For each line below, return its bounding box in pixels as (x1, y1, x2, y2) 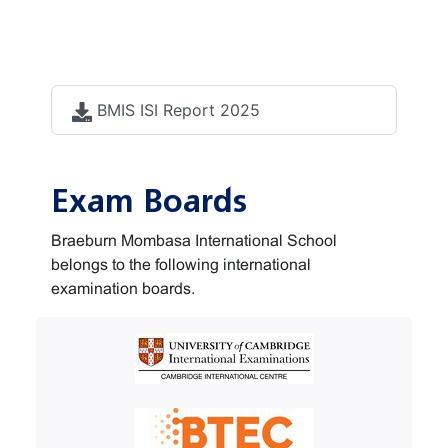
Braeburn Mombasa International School (51, 232, 337, 249)
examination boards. (51, 280, 195, 297)
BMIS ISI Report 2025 (92, 100, 260, 120)
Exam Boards (51, 184, 247, 219)
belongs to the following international (51, 256, 311, 273)
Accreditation (51, 2, 253, 37)
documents (51, 40, 218, 75)
